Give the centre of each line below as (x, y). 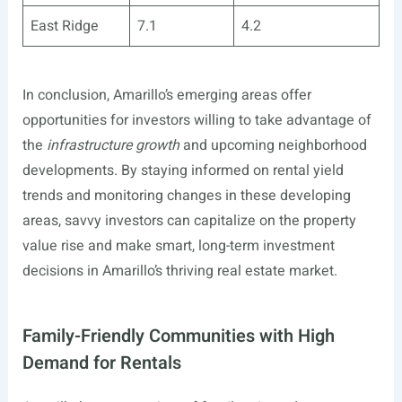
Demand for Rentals (101, 363)
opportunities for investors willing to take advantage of (197, 120)
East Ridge (64, 26)
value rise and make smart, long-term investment (178, 245)
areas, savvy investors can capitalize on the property (189, 220)
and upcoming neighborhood (273, 145)
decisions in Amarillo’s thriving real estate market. (179, 271)
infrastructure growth (113, 145)
